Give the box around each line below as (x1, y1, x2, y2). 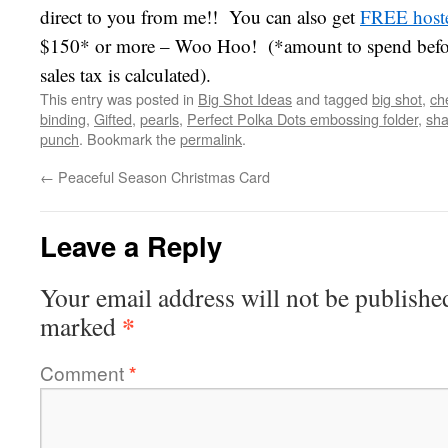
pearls (140, 108, 179, 129)
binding (40, 108, 86, 129)
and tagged (292, 88, 372, 109)
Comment (40, 359, 129, 386)
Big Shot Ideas (198, 88, 292, 109)
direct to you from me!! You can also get (40, 4, 360, 29)
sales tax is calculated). (40, 62, 211, 87)
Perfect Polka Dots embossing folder (187, 108, 418, 129)
